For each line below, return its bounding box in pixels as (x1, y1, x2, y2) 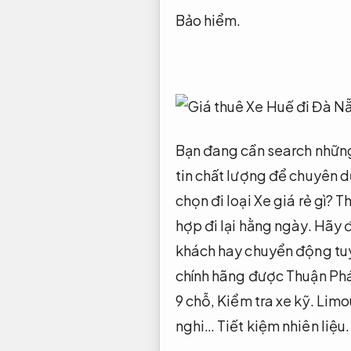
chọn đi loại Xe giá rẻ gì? (175, 190, 336, 209)
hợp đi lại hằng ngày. (175, 215, 312, 234)
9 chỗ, (175, 291, 218, 309)
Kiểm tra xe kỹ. (217, 291, 314, 309)
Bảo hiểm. (175, 10, 241, 29)
